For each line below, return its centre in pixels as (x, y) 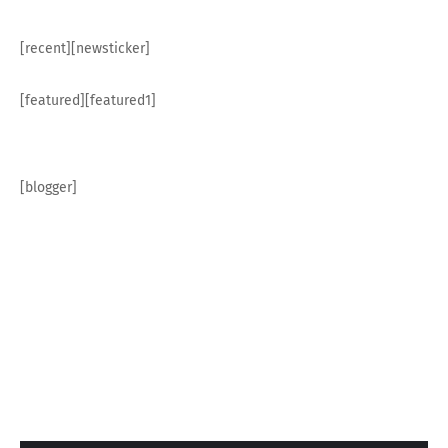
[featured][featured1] (88, 101)
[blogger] (48, 188)
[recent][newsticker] (85, 49)
